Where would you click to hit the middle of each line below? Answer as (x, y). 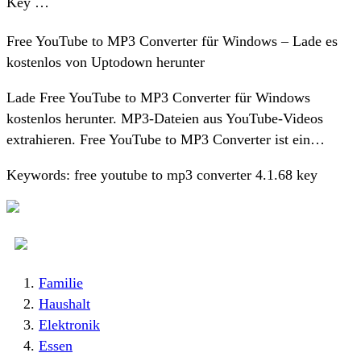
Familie (61, 283)
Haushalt (64, 304)
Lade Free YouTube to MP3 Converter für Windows (158, 98)
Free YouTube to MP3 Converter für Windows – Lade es (172, 41)
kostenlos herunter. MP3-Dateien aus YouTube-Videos (165, 119)
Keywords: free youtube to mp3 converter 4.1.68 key (162, 175)
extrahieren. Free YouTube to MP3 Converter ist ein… (166, 140)
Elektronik (69, 325)
